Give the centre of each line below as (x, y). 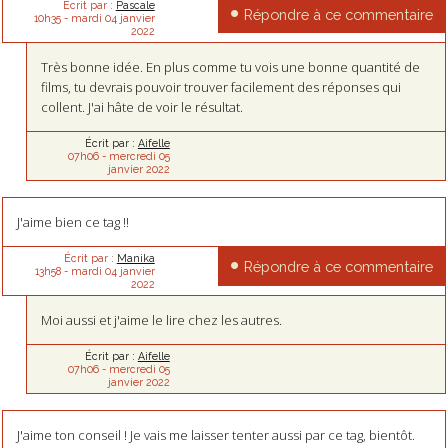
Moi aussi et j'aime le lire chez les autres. (162, 320)
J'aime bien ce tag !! (72, 222)
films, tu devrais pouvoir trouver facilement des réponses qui (221, 87)
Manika (135, 258)
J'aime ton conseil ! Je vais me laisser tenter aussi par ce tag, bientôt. (215, 435)
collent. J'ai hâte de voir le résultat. (142, 107)
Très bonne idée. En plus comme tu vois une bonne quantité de (231, 67)
